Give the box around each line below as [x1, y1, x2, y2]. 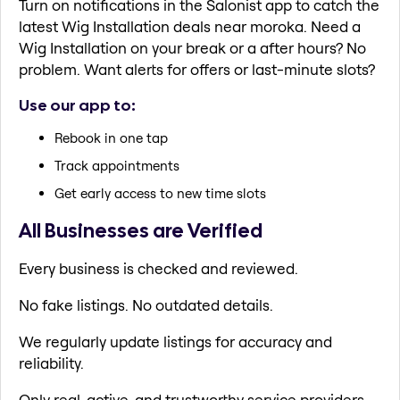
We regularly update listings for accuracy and [19, 331, 332, 351]
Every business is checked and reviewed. [19, 258, 298, 278]
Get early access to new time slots [54, 185, 266, 203]
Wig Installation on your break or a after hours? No [19, 38, 366, 58]
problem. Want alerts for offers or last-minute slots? [19, 60, 375, 79]
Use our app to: [19, 94, 136, 115]
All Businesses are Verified [19, 217, 262, 245]
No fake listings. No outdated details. [19, 295, 273, 314]
